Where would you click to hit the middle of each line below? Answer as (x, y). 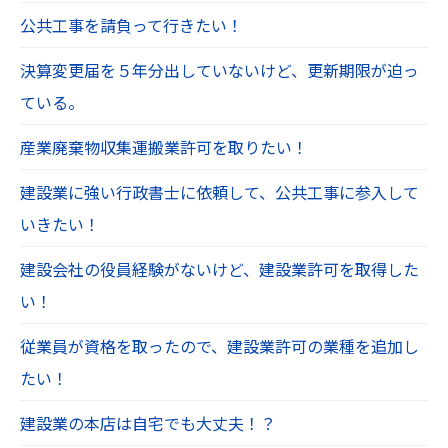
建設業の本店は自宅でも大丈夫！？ (148, 422)
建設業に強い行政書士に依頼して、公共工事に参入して (219, 191)
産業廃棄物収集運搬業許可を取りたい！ (164, 146)
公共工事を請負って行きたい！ (131, 24)
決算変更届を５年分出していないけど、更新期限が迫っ (219, 69)
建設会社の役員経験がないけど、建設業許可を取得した (219, 268)
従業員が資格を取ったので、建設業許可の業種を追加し (219, 345)
